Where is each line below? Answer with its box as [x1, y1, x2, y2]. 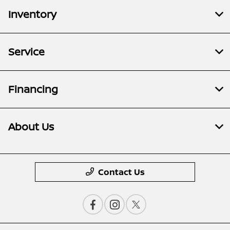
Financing [8, 82, 58, 97]
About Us [8, 120, 54, 134]
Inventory [8, 7, 56, 22]
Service [8, 45, 45, 59]
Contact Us [98, 166, 145, 178]
